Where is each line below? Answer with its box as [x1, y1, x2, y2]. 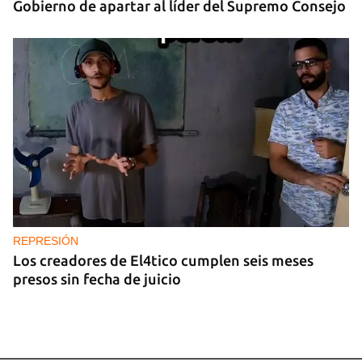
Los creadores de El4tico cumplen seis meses [13, 251, 314, 268]
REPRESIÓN [13, 234, 78, 247]
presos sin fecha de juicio [13, 270, 181, 287]
